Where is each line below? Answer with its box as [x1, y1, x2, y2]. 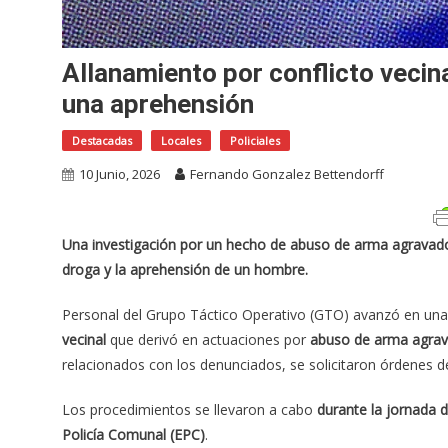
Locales [161, 133, 201, 149]
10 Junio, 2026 [79, 165, 160, 184]
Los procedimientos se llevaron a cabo [62, 400, 317, 420]
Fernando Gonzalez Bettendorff [190, 165, 384, 184]
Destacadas [72, 133, 132, 149]
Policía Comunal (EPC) [62, 425, 205, 445]
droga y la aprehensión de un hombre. [62, 260, 308, 280]
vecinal [62, 330, 106, 350]
